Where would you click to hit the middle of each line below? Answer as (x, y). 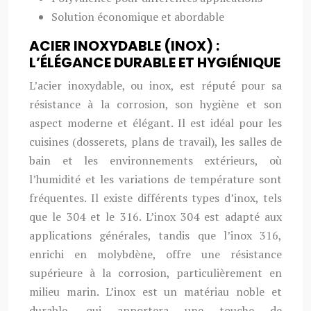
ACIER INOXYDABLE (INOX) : (124, 46)
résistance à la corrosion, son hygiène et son (155, 104)
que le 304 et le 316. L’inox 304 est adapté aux (155, 217)
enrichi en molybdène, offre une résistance (155, 254)
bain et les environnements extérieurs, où (155, 160)
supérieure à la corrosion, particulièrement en (155, 273)
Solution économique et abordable (138, 17)
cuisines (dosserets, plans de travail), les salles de (155, 142)
